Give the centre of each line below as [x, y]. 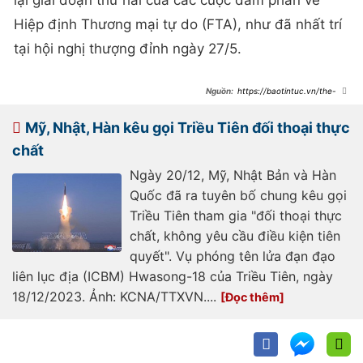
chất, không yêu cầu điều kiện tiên [235, 236]
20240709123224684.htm [255, 120]
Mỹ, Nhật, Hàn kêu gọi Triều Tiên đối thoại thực [188, 128]
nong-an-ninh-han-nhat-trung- [267, 111]
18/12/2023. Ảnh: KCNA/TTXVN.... [116, 297]
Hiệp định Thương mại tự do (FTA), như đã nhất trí [178, 25]
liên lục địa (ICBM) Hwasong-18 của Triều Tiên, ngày [173, 277]
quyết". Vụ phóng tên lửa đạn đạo [233, 256]
